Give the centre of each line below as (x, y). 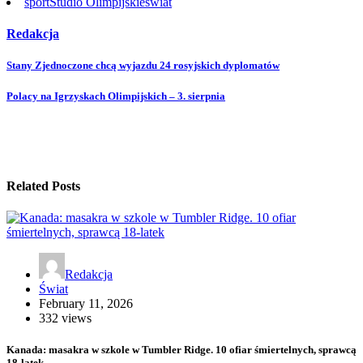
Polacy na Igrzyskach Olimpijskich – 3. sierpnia (116, 96)
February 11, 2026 (86, 304)
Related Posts (43, 186)
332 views (65, 318)
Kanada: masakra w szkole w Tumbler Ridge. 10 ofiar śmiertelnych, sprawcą (181, 350)
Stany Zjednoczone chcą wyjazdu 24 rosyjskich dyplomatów (143, 66)
